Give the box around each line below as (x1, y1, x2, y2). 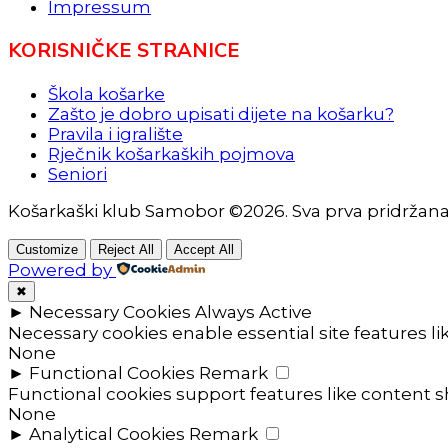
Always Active (195, 301, 312, 322)
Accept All (174, 241, 234, 257)
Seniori (48, 163, 107, 184)
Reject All (98, 241, 154, 257)
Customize (16, 241, 78, 257)
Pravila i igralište (48, 123, 183, 144)
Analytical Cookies (29, 423, 185, 444)
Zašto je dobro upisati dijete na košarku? (48, 103, 394, 124)
